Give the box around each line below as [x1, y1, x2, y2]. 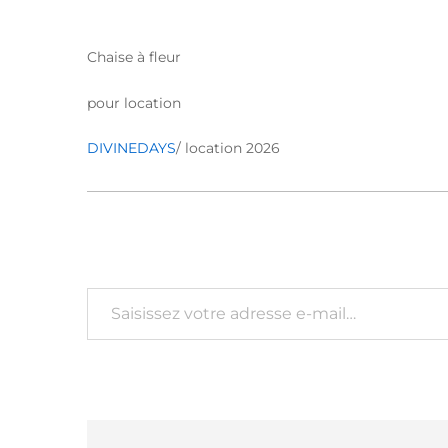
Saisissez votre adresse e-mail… [86, 278, 126, 297]
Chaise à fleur [87, 47, 181, 66]
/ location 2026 [176, 139, 280, 158]
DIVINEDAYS [87, 139, 176, 158]
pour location [87, 93, 181, 112]
